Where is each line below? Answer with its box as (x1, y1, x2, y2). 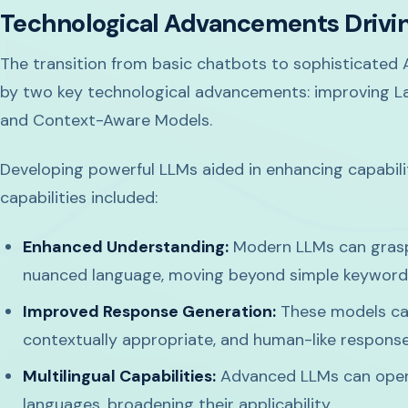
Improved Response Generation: (23, 301, 277, 323)
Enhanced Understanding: (23, 236, 229, 259)
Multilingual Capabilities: (23, 365, 217, 388)
